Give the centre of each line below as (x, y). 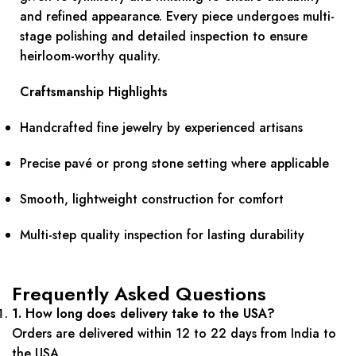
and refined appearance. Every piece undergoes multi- (177, 17)
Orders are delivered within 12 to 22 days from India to (174, 334)
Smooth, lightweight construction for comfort (152, 199)
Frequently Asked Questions (139, 294)
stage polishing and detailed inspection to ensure (164, 37)
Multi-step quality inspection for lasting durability (162, 235)
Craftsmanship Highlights (94, 92)
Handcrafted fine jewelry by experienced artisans (161, 128)
